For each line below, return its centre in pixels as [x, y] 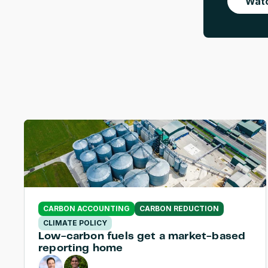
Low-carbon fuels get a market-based [142, 236]
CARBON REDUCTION [179, 208]
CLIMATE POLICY [75, 223]
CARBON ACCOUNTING [86, 208]
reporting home [81, 248]
